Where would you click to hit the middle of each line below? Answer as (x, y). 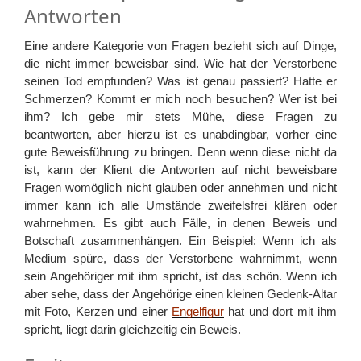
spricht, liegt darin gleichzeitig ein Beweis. (133, 329)
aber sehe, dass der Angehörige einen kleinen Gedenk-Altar (180, 293)
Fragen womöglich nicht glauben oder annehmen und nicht (180, 187)
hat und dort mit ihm (280, 311)
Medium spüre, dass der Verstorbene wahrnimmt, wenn (180, 258)
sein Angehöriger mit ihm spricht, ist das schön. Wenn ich (180, 276)
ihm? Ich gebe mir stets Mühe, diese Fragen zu (180, 116)
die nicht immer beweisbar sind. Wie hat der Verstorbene (180, 63)
